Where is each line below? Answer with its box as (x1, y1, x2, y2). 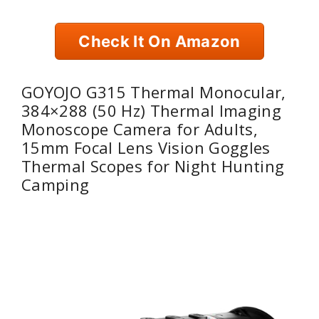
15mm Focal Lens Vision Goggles (21, 136, 271, 158)
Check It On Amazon (78, 31, 241, 51)
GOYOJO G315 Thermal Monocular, (21, 80, 286, 103)
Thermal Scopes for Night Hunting (21, 155, 285, 177)
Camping (21, 173, 90, 195)
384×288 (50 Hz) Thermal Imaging (21, 99, 282, 121)
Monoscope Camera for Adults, (21, 117, 258, 140)
